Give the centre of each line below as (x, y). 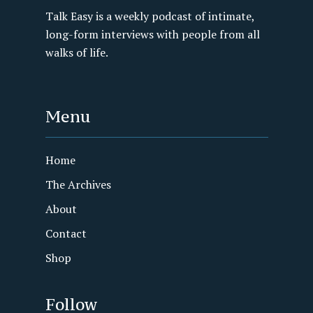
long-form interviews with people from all (152, 35)
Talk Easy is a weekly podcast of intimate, (150, 16)
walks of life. (77, 53)
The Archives (78, 185)
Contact (66, 234)
